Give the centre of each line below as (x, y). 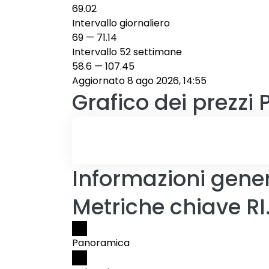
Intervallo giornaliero (121, 23)
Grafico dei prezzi (163, 102)
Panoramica (101, 243)
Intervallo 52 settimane (127, 52)
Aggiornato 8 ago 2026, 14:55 (139, 81)
